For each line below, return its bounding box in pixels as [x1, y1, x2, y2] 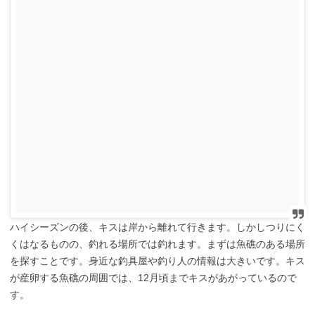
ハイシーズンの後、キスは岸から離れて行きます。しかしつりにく [10, 221, 305, 233]
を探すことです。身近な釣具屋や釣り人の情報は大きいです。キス [10, 255, 305, 266]
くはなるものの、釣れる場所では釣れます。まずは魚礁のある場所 [10, 238, 305, 250]
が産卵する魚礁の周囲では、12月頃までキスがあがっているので [10, 271, 297, 283]
